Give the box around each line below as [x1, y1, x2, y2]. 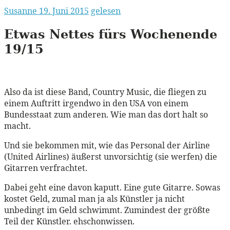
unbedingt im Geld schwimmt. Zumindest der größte [4, 204, 210, 216]
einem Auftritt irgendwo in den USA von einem [4, 97, 188, 109]
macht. [4, 120, 31, 131]
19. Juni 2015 [39, 5, 89, 16]
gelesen [91, 5, 121, 16]
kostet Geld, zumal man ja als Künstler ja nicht [4, 193, 185, 204]
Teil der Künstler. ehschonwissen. [4, 215, 135, 227]
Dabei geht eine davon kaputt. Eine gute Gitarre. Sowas [4, 181, 220, 193]
